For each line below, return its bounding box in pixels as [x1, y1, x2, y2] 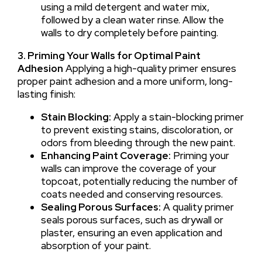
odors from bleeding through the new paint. [40, 136, 235, 149]
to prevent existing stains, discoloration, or [40, 123, 233, 136]
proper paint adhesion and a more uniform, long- [17, 74, 233, 88]
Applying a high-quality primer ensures [63, 61, 236, 75]
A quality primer [160, 200, 234, 213]
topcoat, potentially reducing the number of [40, 174, 238, 188]
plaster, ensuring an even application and [40, 226, 222, 239]
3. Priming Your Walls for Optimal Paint [17, 49, 201, 62]
